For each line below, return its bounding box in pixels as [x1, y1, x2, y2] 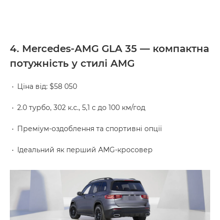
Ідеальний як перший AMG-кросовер [17, 145, 153, 155]
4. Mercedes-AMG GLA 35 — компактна [10, 43, 209, 55]
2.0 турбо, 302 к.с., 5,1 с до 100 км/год [17, 103, 145, 112]
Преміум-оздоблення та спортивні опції [17, 124, 162, 134]
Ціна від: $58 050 [17, 82, 77, 91]
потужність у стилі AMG [10, 57, 135, 70]
